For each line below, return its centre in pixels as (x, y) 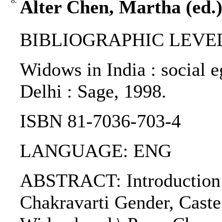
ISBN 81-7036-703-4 (100, 121)
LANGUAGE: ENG (96, 151)
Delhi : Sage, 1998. (93, 91)
